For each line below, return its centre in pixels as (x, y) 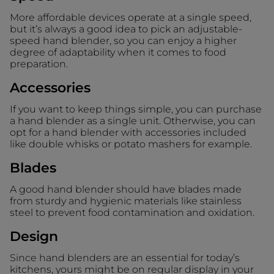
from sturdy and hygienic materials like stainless (126, 201)
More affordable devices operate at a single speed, (131, 17)
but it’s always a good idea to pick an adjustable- (126, 29)
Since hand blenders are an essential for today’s (125, 257)
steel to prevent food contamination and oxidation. (132, 212)
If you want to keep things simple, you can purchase (136, 109)
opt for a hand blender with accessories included (128, 132)
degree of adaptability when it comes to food (118, 52)
